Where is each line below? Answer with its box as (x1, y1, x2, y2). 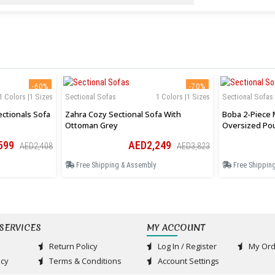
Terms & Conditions (47, 255, 122, 267)
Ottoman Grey (65, 120, 118, 131)
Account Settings (156, 255, 219, 267)
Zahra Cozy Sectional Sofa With (65, 109, 181, 120)
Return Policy (47, 241, 98, 252)
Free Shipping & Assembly (74, 161, 156, 170)
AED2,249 (128, 139, 174, 152)
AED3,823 (177, 141, 210, 152)
